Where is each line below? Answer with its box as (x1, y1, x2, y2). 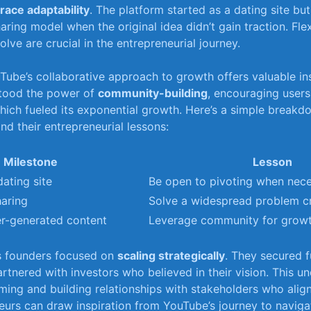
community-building (98, 85, 208, 100)
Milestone (3, 154, 58, 169)
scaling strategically (117, 248, 225, 262)
